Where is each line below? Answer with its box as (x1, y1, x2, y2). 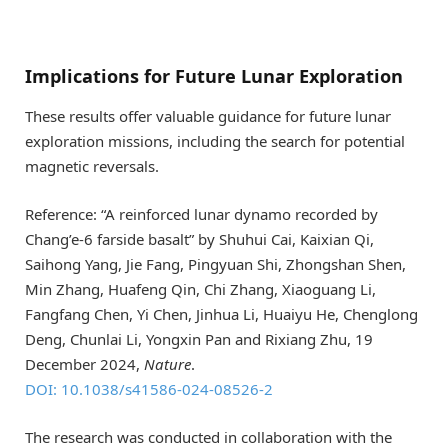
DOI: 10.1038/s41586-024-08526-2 (25, 378, 273, 399)
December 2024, (25, 353, 144, 374)
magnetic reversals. (25, 155, 159, 176)
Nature (144, 353, 191, 374)
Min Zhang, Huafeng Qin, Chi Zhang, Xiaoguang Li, (25, 278, 376, 299)
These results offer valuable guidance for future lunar (25, 105, 391, 126)
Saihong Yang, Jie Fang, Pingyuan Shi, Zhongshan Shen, (25, 253, 406, 274)
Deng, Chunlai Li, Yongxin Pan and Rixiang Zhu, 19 (25, 328, 373, 349)
